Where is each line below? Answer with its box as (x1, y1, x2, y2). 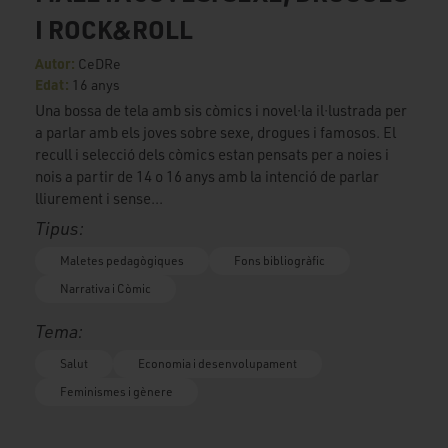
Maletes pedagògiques (60, 252, 184, 268)
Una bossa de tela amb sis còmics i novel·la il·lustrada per (35, 100, 407, 120)
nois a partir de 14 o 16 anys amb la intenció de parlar (35, 166, 379, 186)
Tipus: (35, 216, 84, 239)
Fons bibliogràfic (234, 252, 325, 268)
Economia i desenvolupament (138, 355, 297, 371)
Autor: (35, 53, 78, 72)
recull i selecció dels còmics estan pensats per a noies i (35, 144, 389, 164)
